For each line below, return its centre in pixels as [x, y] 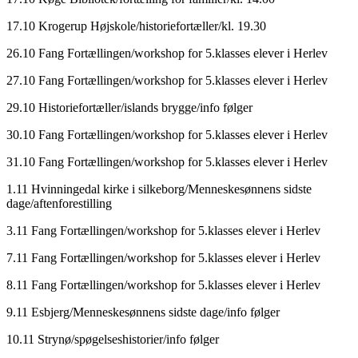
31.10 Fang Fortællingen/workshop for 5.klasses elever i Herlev [167, 161]
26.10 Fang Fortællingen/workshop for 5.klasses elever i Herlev [167, 53]
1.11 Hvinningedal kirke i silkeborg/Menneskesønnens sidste [159, 189]
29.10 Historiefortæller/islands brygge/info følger [129, 107]
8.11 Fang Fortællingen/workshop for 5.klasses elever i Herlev [163, 284]
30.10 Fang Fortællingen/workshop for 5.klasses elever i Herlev [167, 134]
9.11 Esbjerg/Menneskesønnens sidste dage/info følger [143, 312]
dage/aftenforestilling [59, 203]
